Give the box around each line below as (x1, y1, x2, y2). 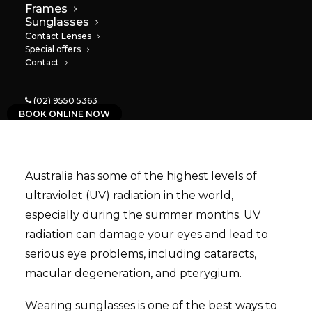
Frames (25, 2, 68, 15)
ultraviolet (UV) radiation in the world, (25, 189, 233, 202)
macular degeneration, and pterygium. (25, 267, 242, 280)
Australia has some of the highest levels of (25, 169, 257, 182)
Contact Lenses (25, 31, 91, 41)
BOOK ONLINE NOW (19, 109, 110, 119)
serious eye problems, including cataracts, (25, 247, 256, 260)
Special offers (25, 44, 81, 54)
